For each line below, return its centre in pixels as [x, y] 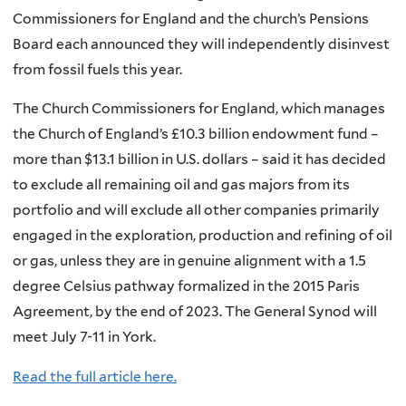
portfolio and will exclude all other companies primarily [196, 210]
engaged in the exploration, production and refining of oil [203, 236]
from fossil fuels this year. [97, 69]
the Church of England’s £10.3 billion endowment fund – [196, 134]
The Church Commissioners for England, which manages [199, 109]
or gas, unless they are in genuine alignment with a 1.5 [189, 261]
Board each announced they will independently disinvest [201, 43]
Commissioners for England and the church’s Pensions [191, 18]
